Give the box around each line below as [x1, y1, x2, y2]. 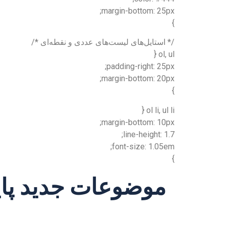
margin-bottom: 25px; [101, 6, 175, 16]
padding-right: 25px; [106, 62, 175, 72]
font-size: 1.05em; [112, 141, 175, 151]
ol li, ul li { [146, 105, 175, 115]
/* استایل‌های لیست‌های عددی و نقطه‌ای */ [31, 37, 175, 47]
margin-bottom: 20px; [101, 74, 175, 84]
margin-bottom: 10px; [101, 117, 175, 127]
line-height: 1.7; [123, 129, 175, 139]
